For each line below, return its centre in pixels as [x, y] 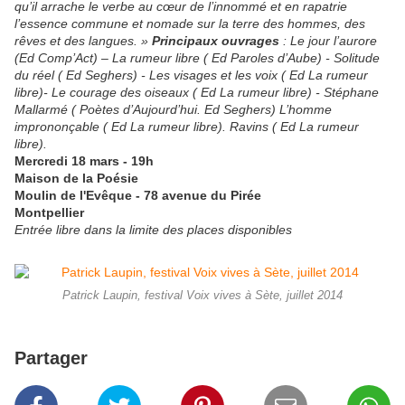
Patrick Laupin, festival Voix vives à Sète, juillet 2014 [202, 296]
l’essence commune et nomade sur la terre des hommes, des [190, 24]
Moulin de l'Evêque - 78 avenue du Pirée [138, 196]
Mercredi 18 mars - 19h [84, 161]
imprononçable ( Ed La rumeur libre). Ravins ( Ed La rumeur [187, 127]
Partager [51, 358]
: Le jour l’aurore [330, 41]
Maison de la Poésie [76, 179]
